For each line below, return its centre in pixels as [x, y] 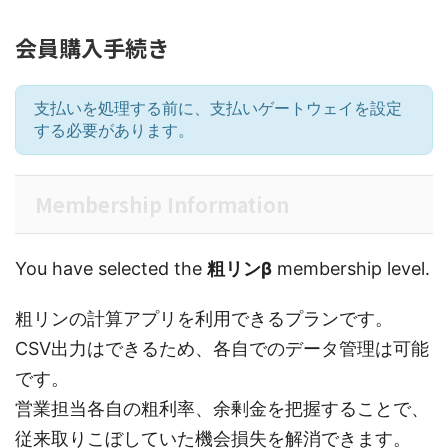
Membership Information [162, 204]
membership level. [351, 268]
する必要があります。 [114, 130]
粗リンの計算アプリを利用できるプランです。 [204, 318]
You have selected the [111, 268]
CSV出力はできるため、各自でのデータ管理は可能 [222, 348]
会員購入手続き [92, 47]
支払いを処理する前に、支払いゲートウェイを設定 [218, 108]
